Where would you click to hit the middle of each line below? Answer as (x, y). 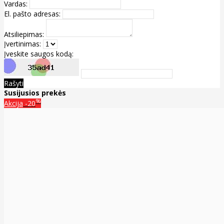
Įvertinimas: (22, 43)
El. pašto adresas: (32, 13)
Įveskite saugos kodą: (39, 53)
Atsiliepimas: (24, 34)
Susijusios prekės (35, 92)
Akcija (13, 103)
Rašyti (14, 83)
